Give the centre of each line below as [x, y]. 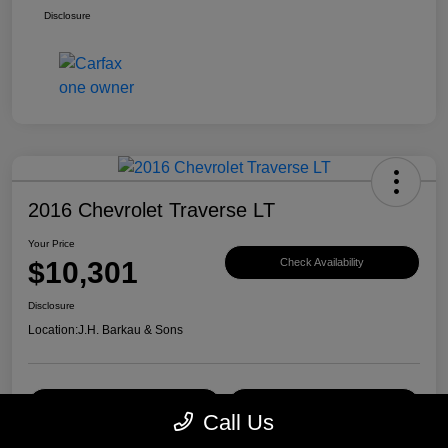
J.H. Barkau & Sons [130, 329]
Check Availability [322, 262]
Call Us [238, 422]
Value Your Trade [124, 404]
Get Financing [323, 404]
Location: [53, 329]
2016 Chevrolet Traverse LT [151, 209]
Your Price [51, 243]
